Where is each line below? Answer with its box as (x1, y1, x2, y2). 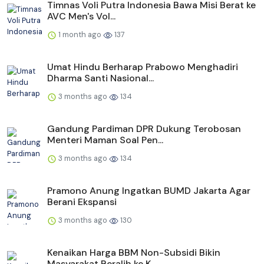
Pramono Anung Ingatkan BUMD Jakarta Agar (47, 184, 250, 197)
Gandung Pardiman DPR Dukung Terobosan (47, 123, 241, 136)
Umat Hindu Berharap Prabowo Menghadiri (47, 61, 238, 74)
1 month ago (57, 29, 103, 40)
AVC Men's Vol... (47, 10, 115, 23)
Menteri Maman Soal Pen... (47, 134, 163, 147)
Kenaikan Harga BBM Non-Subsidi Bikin (47, 246, 220, 259)
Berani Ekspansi (47, 196, 117, 209)
